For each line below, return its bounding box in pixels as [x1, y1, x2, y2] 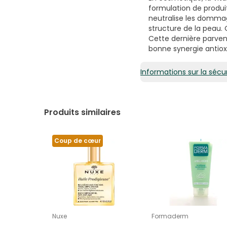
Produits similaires [44, 106, 123, 119]
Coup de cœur [54, 136, 101, 145]
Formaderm [152, 212, 189, 221]
